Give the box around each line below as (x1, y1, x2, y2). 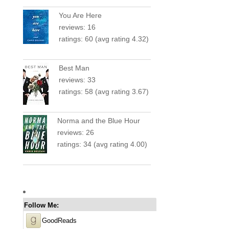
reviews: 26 (57, 128, 94, 136)
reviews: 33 (58, 75, 96, 84)
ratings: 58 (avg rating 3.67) (58, 87, 149, 96)
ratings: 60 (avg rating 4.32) (58, 34, 149, 43)
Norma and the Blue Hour (57, 116, 140, 125)
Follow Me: (24, 201, 59, 209)
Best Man (58, 63, 89, 72)
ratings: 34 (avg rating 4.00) (57, 140, 147, 148)
